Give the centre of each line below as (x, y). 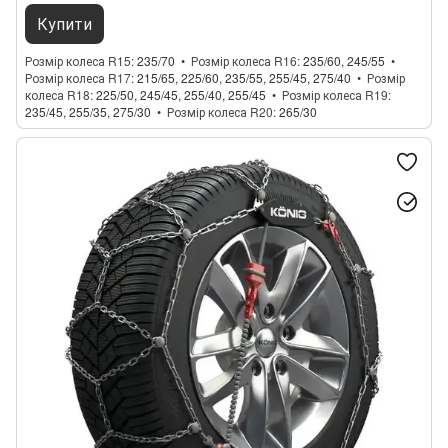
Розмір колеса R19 (335, 94)
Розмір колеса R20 (220, 111)
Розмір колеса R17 (78, 77)
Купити (64, 23)
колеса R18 (57, 94)
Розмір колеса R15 (78, 60)
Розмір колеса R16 (244, 60)
